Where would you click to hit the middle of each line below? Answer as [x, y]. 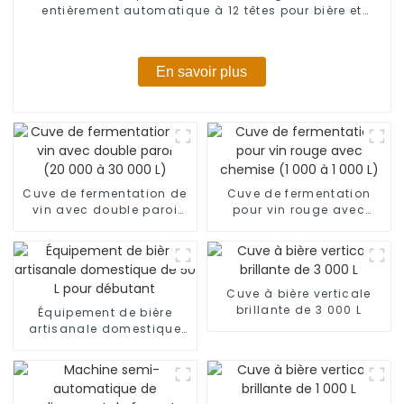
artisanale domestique [105, 329]
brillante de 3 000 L [299, 310]
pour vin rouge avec [299, 210]
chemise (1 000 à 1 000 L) [299, 226]
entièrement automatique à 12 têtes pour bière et [202, 10]
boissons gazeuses [202, 26]
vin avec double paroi [105, 210]
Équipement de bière [105, 313]
